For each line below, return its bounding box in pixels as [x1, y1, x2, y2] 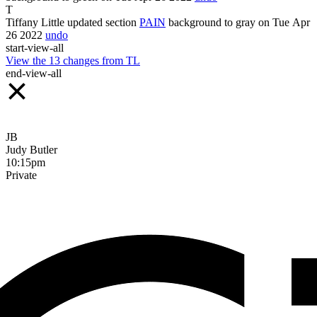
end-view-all [6, 67, 62, 79]
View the [6, 54, 49, 67]
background [168, 16, 221, 28]
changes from [60, 54, 126, 67]
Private [6, 168, 37, 181]
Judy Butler [6, 143, 57, 156]
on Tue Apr [258, 16, 310, 28]
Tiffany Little [6, 16, 64, 28]
